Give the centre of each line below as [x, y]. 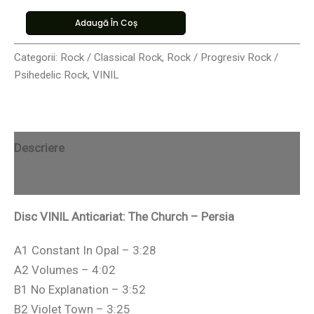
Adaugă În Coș [106, 22]
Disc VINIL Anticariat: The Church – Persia [124, 217]
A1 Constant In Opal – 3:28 [85, 251]
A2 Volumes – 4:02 [65, 270]
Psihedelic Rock [51, 75]
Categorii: [37, 58]
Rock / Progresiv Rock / [223, 58]
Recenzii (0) [45, 179]
